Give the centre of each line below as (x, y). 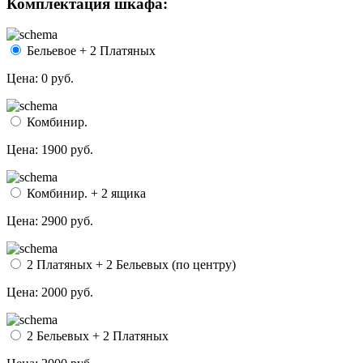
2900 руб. (67, 221)
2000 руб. (67, 293)
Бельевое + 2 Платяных (90, 51)
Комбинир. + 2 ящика (85, 194)
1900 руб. (67, 150)
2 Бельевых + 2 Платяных (96, 336)
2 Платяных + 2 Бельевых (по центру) (130, 265)
